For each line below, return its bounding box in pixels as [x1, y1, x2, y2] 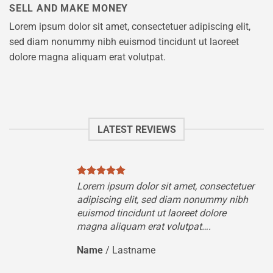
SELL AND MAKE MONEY [9, 2, 129, 14]
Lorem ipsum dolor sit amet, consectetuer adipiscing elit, [9, 20, 250, 32]
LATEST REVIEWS [97, 123, 176, 135]
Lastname [112, 244, 156, 257]
